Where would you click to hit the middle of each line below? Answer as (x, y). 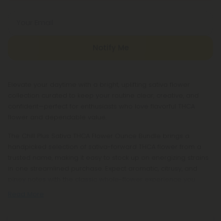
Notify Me (110, 48)
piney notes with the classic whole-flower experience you (102, 179)
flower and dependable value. (57, 117)
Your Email (35, 22)
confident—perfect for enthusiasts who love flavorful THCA (101, 106)
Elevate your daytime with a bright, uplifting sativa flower (99, 85)
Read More (26, 194)
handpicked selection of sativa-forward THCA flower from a (105, 147)
